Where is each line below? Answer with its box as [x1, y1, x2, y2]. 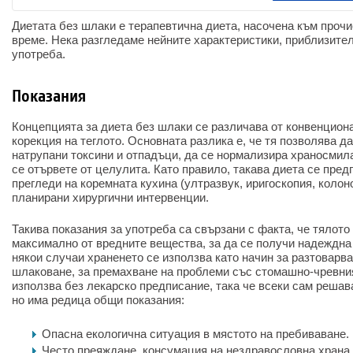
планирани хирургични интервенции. [12, 191, 209, 204]
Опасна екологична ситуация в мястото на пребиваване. [42, 327, 349, 340]
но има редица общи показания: [12, 293, 184, 307]
